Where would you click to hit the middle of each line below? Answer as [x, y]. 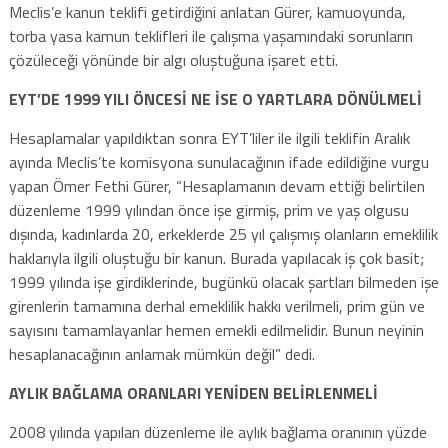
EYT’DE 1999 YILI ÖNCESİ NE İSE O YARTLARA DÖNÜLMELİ [217, 98]
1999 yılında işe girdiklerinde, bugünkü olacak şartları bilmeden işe [223, 281]
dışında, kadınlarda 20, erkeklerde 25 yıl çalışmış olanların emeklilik [223, 233]
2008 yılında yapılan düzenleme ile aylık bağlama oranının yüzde [217, 431]
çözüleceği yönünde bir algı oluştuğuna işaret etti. [173, 59]
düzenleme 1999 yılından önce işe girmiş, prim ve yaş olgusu [208, 209]
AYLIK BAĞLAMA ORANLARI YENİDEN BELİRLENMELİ [195, 392]
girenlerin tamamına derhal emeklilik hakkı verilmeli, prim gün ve [216, 305]
